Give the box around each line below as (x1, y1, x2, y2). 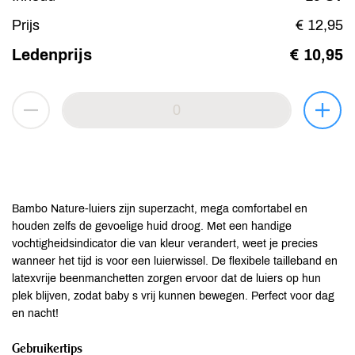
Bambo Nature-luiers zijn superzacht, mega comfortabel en (12, 203, 307, 215)
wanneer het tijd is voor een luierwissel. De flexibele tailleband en (12, 255, 338, 267)
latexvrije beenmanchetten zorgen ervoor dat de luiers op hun (12, 273, 321, 284)
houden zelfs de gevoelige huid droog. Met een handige (12, 220, 292, 232)
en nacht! (12, 307, 59, 319)
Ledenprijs (12, 46, 92, 63)
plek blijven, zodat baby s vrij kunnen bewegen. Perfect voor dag (12, 290, 334, 302)
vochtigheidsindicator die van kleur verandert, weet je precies (12, 238, 318, 250)
